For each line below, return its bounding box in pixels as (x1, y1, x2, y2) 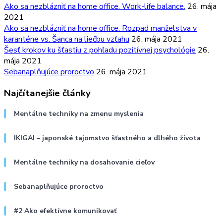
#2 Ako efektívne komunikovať (14, 206, 116, 216)
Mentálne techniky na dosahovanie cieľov (14, 157, 155, 167)
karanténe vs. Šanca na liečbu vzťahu (4, 34, 129, 45)
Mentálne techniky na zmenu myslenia (14, 109, 144, 118)
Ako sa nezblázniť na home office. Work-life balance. (4, 1, 185, 12)
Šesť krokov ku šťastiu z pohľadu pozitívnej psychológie (4, 45, 196, 56)
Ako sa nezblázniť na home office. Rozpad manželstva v (4, 23, 197, 34)
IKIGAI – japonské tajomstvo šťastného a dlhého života (14, 133, 201, 143)
